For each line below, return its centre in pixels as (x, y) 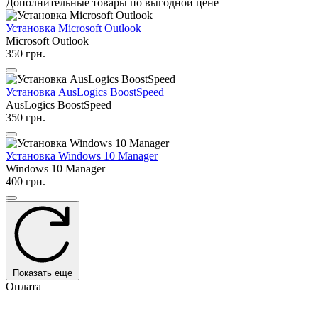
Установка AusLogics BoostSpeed (85, 92)
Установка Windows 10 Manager (82, 155)
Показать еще (43, 273)
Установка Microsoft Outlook (73, 28)
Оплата (23, 286)
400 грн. (26, 181)
